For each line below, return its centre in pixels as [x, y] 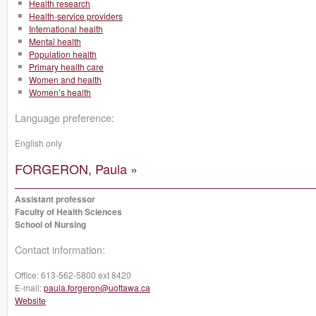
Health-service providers [76, 16]
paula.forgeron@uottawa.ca [97, 287]
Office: [28, 275]
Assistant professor [55, 199]
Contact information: [60, 249]
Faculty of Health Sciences [68, 212]
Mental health [55, 41]
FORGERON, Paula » [76, 169]
